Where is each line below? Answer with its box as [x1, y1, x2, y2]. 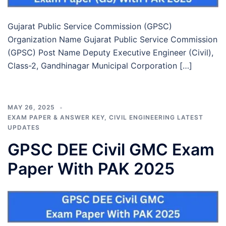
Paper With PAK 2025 [8, 158, 175, 179]
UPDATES [8, 123, 40, 131]
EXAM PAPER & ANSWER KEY [8, 113, 104, 121]
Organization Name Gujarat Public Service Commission [8, 34, 217, 44]
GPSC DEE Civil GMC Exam [8, 139, 214, 159]
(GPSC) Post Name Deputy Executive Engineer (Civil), [8, 47, 213, 58]
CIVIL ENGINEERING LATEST [109, 113, 203, 121]
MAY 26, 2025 [8, 103, 55, 111]
